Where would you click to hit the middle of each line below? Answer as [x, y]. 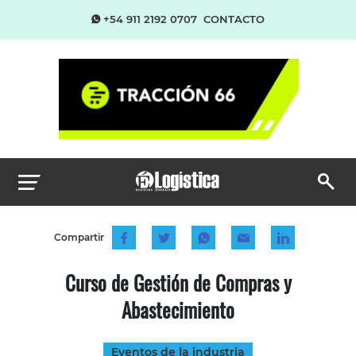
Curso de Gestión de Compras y [178, 282]
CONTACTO [234, 19]
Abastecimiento [178, 309]
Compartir [79, 237]
